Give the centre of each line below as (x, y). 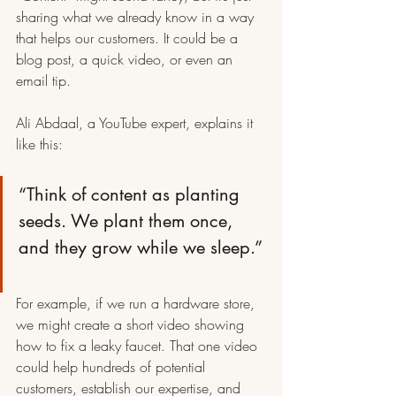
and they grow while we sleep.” (141, 248)
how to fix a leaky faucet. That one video (139, 346)
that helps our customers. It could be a (129, 38)
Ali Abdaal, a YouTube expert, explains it (137, 123)
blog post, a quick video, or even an (126, 60)
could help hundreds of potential (113, 367)
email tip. (43, 81)
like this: (39, 145)
